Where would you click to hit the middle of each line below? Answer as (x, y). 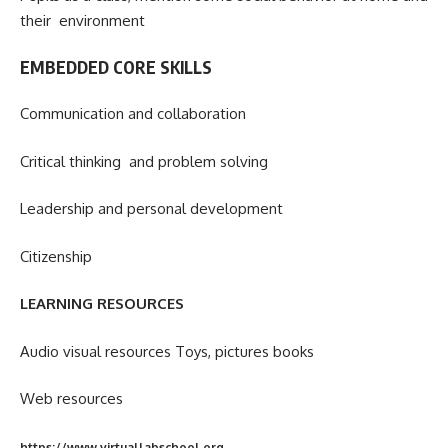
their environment (82, 21)
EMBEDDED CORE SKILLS (116, 66)
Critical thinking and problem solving (144, 161)
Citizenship (56, 256)
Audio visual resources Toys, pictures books (167, 351)
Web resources (71, 399)
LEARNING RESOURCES (102, 304)
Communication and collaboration (133, 114)
